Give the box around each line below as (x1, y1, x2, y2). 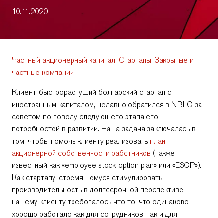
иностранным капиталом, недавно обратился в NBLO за (12, 99, 202, 109)
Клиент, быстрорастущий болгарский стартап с (12, 87, 171, 97)
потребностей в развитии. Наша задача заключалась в (12, 124, 196, 134)
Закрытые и (155, 55, 194, 65)
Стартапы (119, 55, 151, 65)
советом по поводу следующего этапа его (12, 111, 158, 122)
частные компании (12, 67, 74, 77)
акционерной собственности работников (12, 148, 151, 158)
